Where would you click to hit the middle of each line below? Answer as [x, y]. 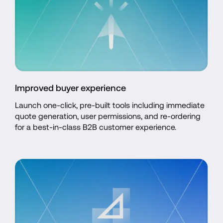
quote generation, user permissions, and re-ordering [108, 116]
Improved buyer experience [70, 88]
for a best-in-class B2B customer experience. [96, 127]
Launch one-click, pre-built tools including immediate [110, 105]
